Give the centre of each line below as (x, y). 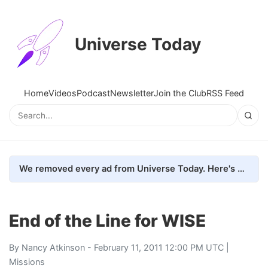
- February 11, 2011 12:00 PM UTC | (157, 247)
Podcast (93, 93)
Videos (63, 93)
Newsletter (132, 93)
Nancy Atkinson (53, 247)
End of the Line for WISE (107, 220)
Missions (27, 261)
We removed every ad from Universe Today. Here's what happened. (241, 168)
